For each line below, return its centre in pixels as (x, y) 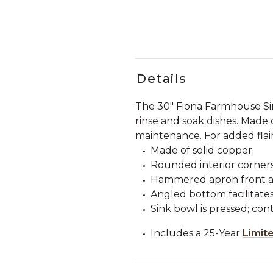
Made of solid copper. (202, 150)
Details (162, 78)
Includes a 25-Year (197, 233)
